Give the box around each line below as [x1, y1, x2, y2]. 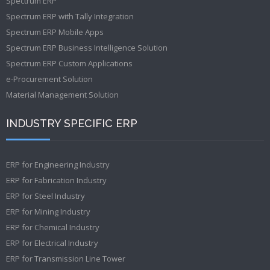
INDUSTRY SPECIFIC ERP [6, 116, 137, 130]
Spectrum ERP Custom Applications [6, 57, 133, 69]
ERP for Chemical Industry [6, 221, 99, 233]
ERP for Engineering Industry [6, 159, 110, 170]
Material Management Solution [6, 89, 119, 100]
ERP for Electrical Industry [6, 237, 98, 248]
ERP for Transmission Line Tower [6, 253, 125, 264]
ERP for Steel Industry [6, 190, 85, 201]
